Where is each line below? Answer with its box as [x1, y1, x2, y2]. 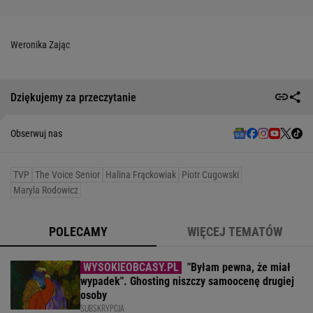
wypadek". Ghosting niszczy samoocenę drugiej [80, 275, 294, 289]
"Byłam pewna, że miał [187, 261, 291, 275]
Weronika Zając [10, 39, 70, 51]
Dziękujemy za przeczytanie [10, 90, 136, 104]
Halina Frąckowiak [105, 169, 176, 181]
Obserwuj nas [10, 128, 62, 140]
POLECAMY [49, 224, 108, 240]
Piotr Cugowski [182, 169, 239, 181]
